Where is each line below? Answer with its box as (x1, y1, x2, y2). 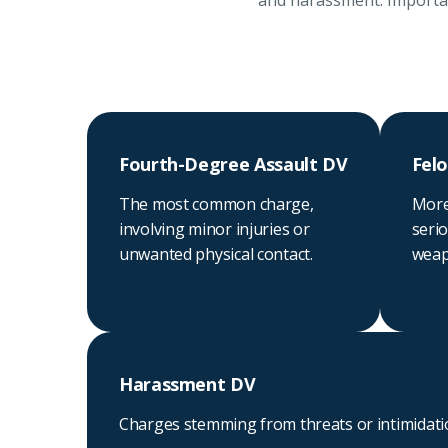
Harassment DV (119, 372, 256, 396)
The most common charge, (119, 193, 314, 215)
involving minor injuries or (119, 218, 310, 240)
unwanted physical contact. (119, 243, 313, 265)
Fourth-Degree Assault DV (119, 152, 348, 176)
